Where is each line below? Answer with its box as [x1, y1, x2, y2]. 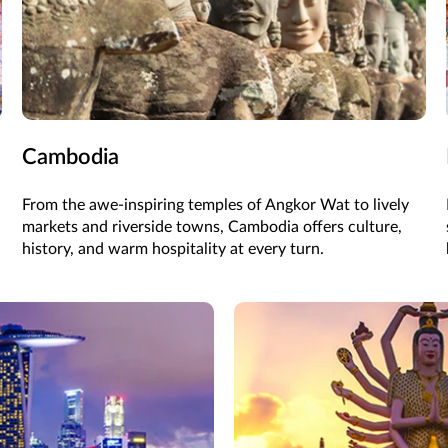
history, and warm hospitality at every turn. [22, 241, 325, 258]
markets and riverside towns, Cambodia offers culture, [22, 219, 403, 236]
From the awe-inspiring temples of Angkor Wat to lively [22, 197, 410, 214]
